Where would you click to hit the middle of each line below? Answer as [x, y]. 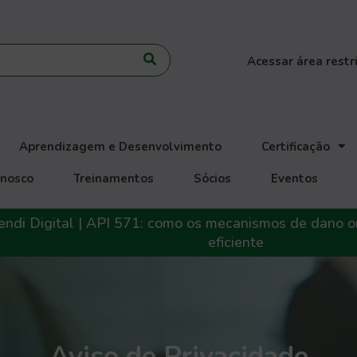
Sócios [213, 178]
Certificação [296, 146]
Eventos [295, 178]
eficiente [237, 242]
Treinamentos [114, 178]
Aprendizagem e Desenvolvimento [121, 146]
